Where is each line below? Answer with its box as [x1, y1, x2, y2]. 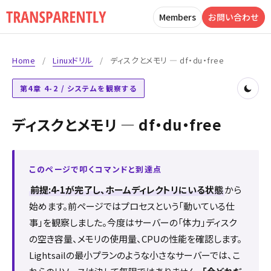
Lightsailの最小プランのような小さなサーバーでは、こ [29, 249, 240, 261]
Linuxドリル [52, 54, 93, 66]
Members [159, 10, 196, 23]
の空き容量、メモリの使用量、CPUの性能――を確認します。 [29, 232, 242, 245]
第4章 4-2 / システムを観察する [20, 83, 137, 93]
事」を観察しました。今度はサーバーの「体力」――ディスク [29, 216, 237, 229]
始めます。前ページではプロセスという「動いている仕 [29, 200, 235, 212]
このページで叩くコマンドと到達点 [29, 163, 162, 175]
